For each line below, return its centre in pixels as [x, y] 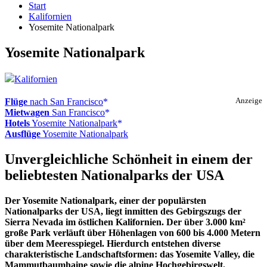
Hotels [17, 123]
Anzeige [249, 101]
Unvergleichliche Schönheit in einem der [129, 159]
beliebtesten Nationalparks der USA [114, 176]
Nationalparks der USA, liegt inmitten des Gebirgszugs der [123, 212]
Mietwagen [27, 113]
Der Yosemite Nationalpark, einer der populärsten [105, 201]
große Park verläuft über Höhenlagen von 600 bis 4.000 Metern [133, 233]
